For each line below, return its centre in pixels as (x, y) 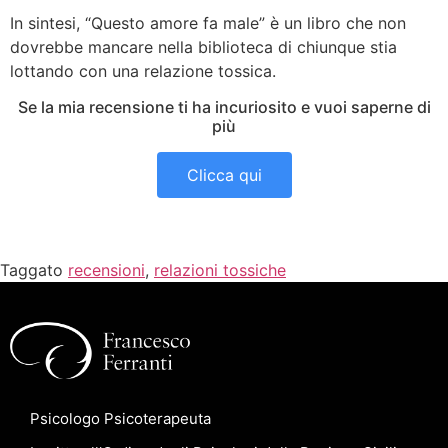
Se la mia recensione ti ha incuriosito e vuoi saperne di (224, 106)
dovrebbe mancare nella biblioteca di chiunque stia (203, 47)
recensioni (106, 269)
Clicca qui (224, 174)
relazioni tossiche (220, 269)
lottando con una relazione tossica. (143, 71)
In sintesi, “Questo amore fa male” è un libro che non (208, 23)
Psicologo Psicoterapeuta (120, 419)
